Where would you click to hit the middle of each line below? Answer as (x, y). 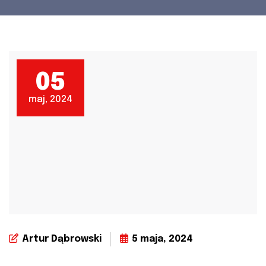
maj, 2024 (50, 100)
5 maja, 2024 (162, 239)
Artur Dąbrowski (62, 239)
